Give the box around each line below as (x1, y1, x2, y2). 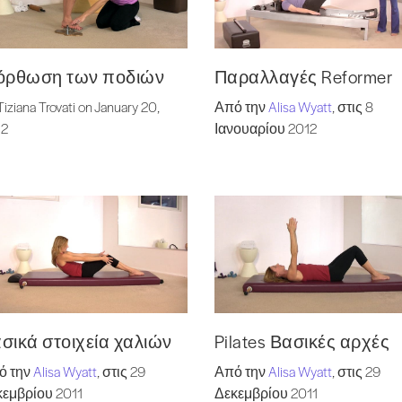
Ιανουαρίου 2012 (214, 118, 317, 138)
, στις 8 (331, 97, 373, 117)
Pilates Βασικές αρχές (214, 329, 390, 354)
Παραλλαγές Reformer (214, 65, 393, 90)
